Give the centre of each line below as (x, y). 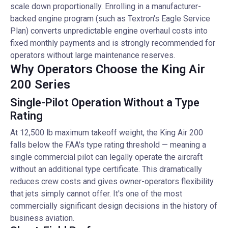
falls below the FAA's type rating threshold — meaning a (108, 145)
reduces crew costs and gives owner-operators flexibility (112, 181)
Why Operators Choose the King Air (108, 69)
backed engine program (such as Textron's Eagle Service (110, 19)
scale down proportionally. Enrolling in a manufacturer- (106, 6)
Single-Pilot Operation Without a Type (105, 103)
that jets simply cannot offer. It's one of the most (96, 194)
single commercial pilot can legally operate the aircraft (106, 157)
